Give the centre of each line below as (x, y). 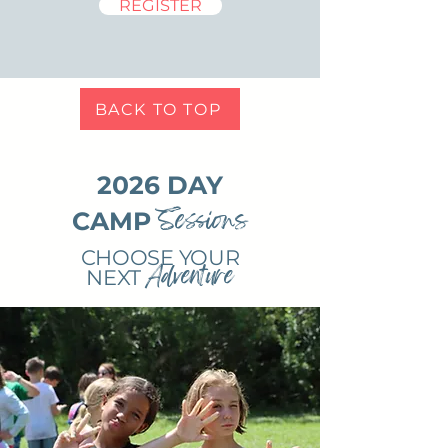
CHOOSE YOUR (160, 257)
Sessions (202, 219)
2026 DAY (160, 185)
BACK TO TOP (158, 109)
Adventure (190, 275)
